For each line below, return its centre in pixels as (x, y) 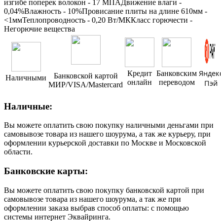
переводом (177, 82)
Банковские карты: (46, 171)
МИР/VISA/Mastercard (86, 84)
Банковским (177, 73)
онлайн (140, 82)
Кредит (140, 73)
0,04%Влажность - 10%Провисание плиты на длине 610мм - (106, 11)
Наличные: (28, 106)
